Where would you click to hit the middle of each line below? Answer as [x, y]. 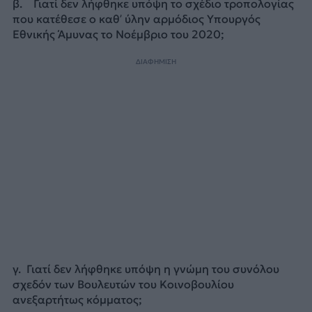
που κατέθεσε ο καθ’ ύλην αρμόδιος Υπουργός [136, 18]
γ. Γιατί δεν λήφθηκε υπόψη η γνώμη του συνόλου [146, 268]
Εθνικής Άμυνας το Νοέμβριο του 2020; [118, 34]
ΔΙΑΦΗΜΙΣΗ [156, 62]
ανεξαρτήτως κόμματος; [77, 299]
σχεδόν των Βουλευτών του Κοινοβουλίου [123, 284]
